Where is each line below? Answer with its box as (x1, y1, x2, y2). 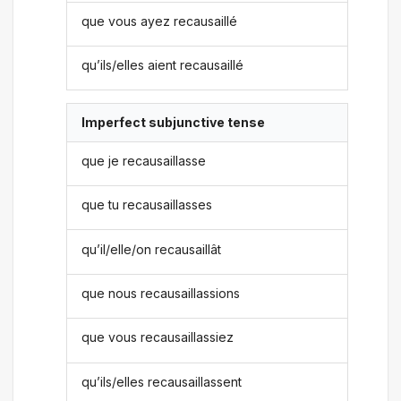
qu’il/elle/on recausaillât (81, 241, 222, 257)
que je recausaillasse (81, 152, 207, 168)
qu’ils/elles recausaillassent (81, 373, 243, 389)
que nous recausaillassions (81, 285, 241, 301)
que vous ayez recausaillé (81, 13, 238, 29)
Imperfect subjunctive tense (81, 115, 266, 131)
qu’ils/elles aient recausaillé (81, 57, 244, 73)
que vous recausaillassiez (81, 329, 235, 346)
